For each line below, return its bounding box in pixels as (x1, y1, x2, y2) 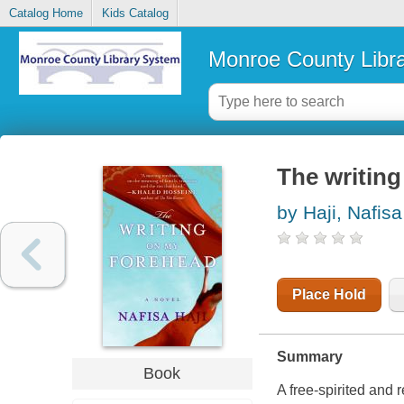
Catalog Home (8, 6, 83, 21)
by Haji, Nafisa (276, 202, 402, 224)
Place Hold (291, 287, 366, 303)
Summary (276, 349, 343, 365)
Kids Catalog (101, 6, 169, 21)
